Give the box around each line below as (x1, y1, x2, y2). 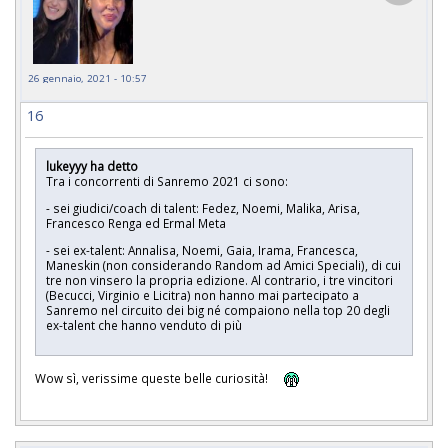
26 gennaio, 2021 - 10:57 (28, 71, 147, 86)
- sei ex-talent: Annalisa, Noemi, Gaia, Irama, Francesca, (46, 241, 358, 258)
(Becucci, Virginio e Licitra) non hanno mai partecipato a (46, 286, 359, 303)
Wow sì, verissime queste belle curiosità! (35, 369, 277, 386)
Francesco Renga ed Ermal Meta (46, 215, 229, 232)
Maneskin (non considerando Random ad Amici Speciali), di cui (46, 256, 401, 273)
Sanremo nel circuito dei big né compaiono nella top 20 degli (46, 301, 390, 318)
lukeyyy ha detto (46, 158, 141, 175)
